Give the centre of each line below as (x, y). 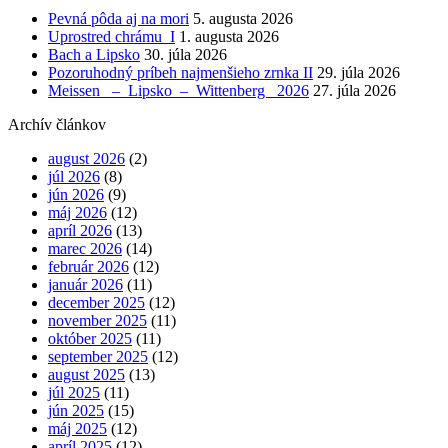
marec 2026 (85, 248)
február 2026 (88, 266)
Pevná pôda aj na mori (118, 18)
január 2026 (85, 284)
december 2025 (96, 302)
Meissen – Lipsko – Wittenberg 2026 (178, 90)
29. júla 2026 (358, 72)
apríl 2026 (80, 230)
